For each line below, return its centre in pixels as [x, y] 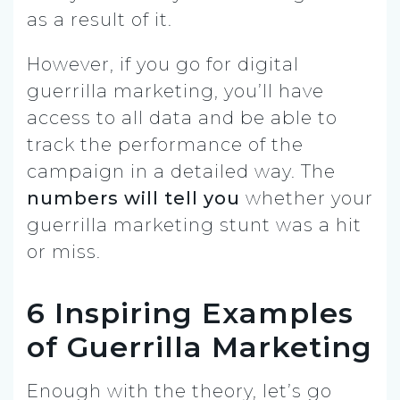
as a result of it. [100, 19]
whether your [307, 198]
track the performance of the [165, 144]
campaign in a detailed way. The [181, 171]
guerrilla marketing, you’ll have [175, 91]
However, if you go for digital [163, 64]
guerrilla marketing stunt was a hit [194, 225]
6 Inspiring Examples [190, 312]
